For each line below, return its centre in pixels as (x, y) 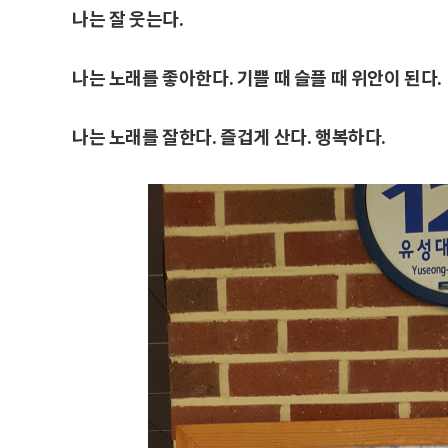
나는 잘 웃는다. (128, 17)
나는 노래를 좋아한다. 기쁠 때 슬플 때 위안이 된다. (257, 76)
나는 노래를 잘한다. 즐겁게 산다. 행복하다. (229, 135)
